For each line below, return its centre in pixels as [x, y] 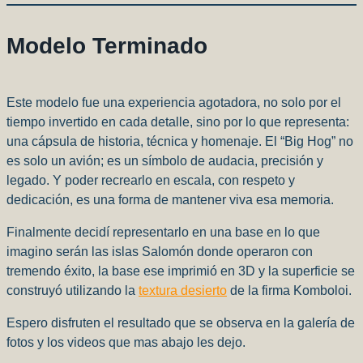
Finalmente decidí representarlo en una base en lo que [163, 232]
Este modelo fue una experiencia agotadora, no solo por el [174, 102]
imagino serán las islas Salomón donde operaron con [160, 251]
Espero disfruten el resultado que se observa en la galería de [181, 322]
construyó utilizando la [73, 290]
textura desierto [183, 290]
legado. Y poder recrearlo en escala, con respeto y [151, 180]
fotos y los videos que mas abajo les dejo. [126, 342]
